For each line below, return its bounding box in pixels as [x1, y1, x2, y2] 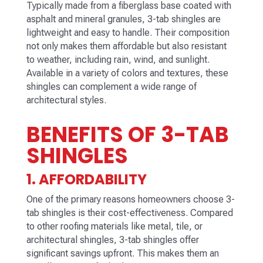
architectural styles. [26, 95, 106, 106]
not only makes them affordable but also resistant [26, 41, 227, 52]
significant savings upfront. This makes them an [26, 248, 219, 259]
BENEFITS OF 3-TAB [26, 120, 229, 150]
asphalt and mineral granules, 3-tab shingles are [26, 14, 221, 25]
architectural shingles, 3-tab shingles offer [26, 234, 199, 246]
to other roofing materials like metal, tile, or [26, 221, 203, 232]
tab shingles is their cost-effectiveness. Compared [26, 207, 233, 219]
